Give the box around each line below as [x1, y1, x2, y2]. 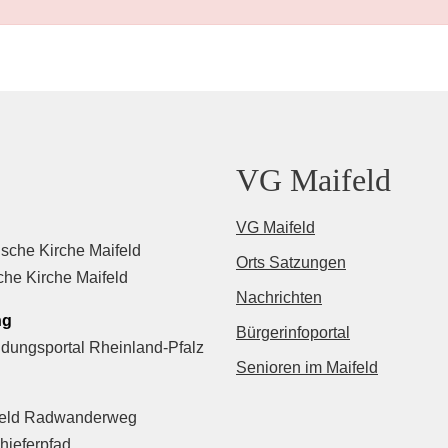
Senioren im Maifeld [236, 359, 378, 377]
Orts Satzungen [236, 254, 346, 272]
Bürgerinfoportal [236, 324, 350, 342]
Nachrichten [236, 289, 322, 307]
